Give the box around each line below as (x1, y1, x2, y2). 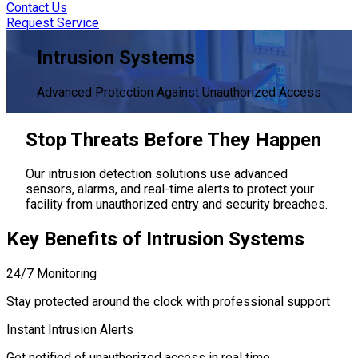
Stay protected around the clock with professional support (6, 294, 330, 310)
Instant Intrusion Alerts (6, 322, 133, 338)
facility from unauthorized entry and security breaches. (26, 197, 328, 213)
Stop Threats (26, 128, 139, 151)
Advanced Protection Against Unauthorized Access (37, 84, 321, 100)
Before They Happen (139, 128, 321, 151)
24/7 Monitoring (6, 266, 97, 282)
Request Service (6, 14, 99, 30)
